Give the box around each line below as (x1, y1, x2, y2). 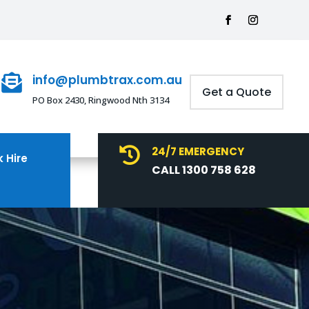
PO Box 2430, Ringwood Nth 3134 (32, 93, 169, 106)
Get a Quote (201, 83, 271, 100)
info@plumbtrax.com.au (32, 71, 182, 88)
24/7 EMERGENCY (151, 144, 244, 159)
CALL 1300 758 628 (151, 162, 256, 179)
